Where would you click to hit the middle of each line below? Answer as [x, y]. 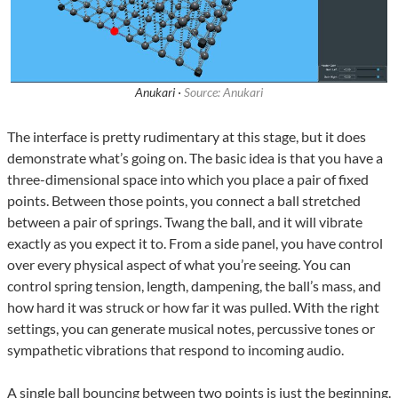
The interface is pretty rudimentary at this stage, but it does [187, 137]
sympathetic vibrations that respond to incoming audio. [175, 350]
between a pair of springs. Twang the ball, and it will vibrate [185, 222]
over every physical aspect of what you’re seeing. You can [179, 265]
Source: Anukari [223, 92]
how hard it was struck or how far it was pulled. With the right [193, 307]
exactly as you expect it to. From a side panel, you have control [195, 243]
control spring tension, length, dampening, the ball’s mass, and [194, 286]
